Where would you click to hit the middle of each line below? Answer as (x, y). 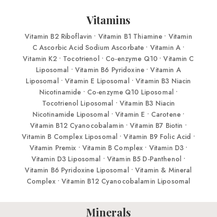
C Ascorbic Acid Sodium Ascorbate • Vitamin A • (108, 47)
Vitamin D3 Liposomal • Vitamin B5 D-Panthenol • (108, 159)
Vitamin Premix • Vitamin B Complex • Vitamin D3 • (108, 147)
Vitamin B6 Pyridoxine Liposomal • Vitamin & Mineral (108, 170)
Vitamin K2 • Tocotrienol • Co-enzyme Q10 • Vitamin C (108, 58)
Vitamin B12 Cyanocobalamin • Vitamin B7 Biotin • (108, 125)
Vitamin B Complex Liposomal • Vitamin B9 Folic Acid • (108, 136)
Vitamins (108, 20)
